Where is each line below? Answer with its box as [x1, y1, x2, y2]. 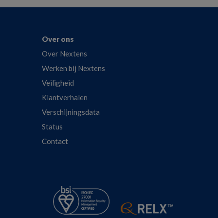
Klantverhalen [42, 92, 88, 102]
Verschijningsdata [42, 107, 100, 116]
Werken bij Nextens [42, 63, 105, 73]
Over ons [42, 34, 74, 43]
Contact [42, 136, 68, 145]
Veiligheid [42, 78, 74, 87]
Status [42, 122, 63, 131]
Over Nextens [42, 49, 87, 58]
